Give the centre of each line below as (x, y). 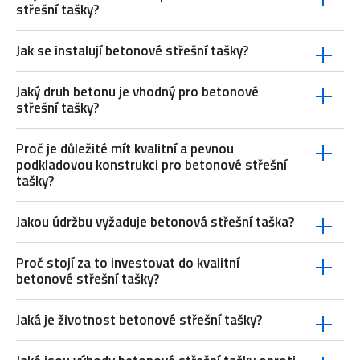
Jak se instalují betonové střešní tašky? (132, 50)
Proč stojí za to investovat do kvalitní (128, 262)
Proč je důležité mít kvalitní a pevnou (125, 148)
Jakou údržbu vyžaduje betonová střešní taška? (155, 221)
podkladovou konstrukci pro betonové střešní (151, 164)
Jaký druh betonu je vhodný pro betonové (137, 91)
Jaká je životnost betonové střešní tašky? (139, 319)
